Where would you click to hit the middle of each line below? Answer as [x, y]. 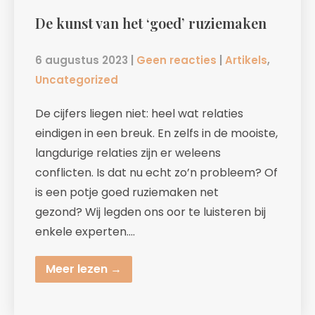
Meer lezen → [84, 269]
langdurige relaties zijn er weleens [128, 153]
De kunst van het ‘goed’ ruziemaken [151, 23]
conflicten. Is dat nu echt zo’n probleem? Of [156, 173]
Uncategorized [77, 80]
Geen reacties [176, 60]
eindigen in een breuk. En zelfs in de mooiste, [156, 134]
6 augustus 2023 [82, 60]
